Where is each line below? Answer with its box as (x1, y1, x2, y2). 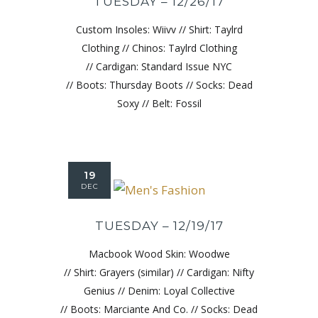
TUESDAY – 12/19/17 (94, 218, 224, 233)
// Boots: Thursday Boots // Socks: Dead (65, 77, 253, 92)
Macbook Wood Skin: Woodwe (88, 246, 230, 261)
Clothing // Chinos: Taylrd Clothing (81, 40, 237, 55)
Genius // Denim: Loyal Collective (83, 283, 235, 297)
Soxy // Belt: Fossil (116, 96, 202, 110)
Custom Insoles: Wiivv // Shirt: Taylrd (75, 22, 243, 36)
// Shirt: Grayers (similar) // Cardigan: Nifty (64, 265, 254, 279)
